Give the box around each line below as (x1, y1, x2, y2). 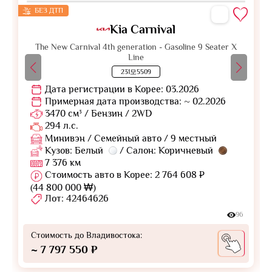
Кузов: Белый (42, 144, 106, 156)
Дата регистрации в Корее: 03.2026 (42, 83, 199, 95)
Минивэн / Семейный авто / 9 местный (42, 132, 217, 144)
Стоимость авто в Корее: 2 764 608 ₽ (42, 169, 205, 181)
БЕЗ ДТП (33, 5, 63, 15)
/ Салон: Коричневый (117, 144, 216, 156)
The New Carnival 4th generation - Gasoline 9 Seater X (35, 41, 237, 52)
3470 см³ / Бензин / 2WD (45, 108, 152, 120)
